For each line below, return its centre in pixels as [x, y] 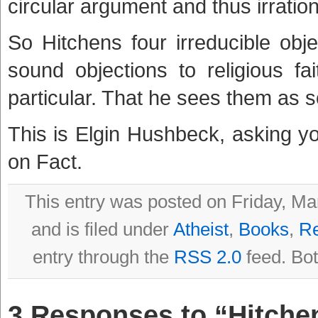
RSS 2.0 [208, 257]
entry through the [104, 257]
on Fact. [45, 161]
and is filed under [103, 229]
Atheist [201, 229]
